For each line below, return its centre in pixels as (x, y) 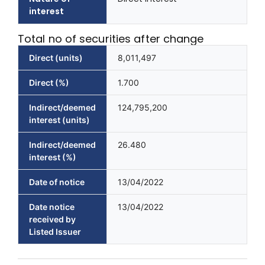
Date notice (52, 207)
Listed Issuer (55, 232)
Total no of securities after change (111, 39)
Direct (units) (56, 58)
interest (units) (59, 120)
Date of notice (57, 182)
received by (52, 219)
